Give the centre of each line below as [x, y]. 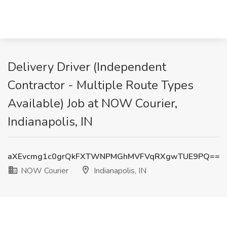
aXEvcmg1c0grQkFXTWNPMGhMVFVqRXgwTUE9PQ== [114, 157]
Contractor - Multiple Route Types [101, 85]
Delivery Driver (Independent [87, 67]
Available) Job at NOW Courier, [92, 103]
